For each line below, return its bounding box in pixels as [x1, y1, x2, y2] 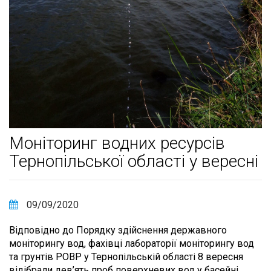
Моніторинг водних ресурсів [9, 133, 225, 154]
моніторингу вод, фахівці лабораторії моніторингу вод [9, 238, 254, 250]
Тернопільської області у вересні [9, 151, 258, 172]
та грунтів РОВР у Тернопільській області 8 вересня [9, 251, 243, 263]
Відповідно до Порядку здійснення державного [9, 224, 227, 237]
